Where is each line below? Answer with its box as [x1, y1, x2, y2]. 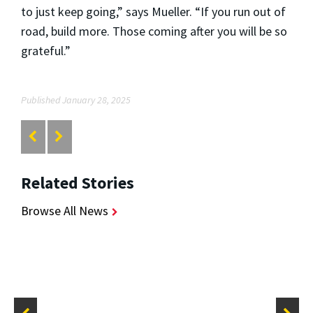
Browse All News [21, 203, 108, 219]
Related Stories [21, 172, 134, 194]
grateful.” [21, 42, 71, 59]
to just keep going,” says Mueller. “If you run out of [21, 3, 286, 20]
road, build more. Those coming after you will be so [21, 22, 287, 39]
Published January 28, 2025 [21, 93, 131, 106]
